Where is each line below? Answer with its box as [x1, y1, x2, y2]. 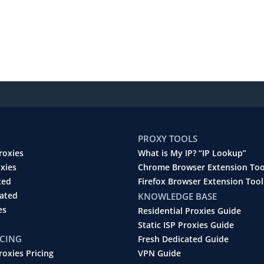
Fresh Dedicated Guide [138, 233, 229, 245]
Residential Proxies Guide [138, 205, 241, 216]
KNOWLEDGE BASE [138, 190, 217, 202]
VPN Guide [138, 247, 181, 259]
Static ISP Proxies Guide [138, 219, 234, 230]
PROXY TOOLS [138, 132, 197, 144]
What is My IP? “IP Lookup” [138, 147, 246, 159]
